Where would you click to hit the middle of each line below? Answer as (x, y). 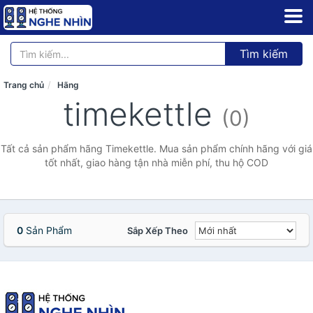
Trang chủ (24, 85)
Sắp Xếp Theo (158, 231)
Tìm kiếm (264, 54)
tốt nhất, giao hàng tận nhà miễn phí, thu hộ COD (156, 162)
